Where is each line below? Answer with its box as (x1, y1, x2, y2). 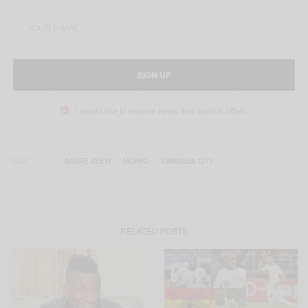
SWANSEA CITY (161, 155, 214, 166)
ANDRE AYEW (65, 155, 111, 166)
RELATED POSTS (120, 224, 188, 236)
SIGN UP (137, 68, 171, 81)
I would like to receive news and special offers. (75, 104, 248, 116)
